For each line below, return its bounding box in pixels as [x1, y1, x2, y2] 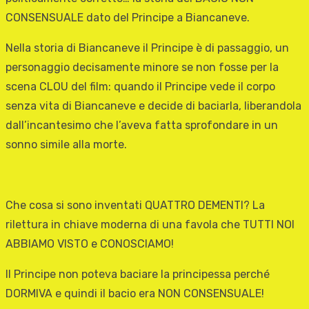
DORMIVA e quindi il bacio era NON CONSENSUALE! [6, 287, 264, 301]
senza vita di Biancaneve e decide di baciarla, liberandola [6, 99, 301, 113]
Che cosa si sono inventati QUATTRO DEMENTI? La [6, 199, 265, 212]
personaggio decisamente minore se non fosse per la [6, 61, 279, 74]
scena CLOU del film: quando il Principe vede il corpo [6, 80, 275, 94]
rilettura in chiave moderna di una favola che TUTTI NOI [6, 218, 295, 232]
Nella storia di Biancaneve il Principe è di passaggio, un [6, 41, 289, 55]
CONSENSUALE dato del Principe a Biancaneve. [6, 11, 250, 25]
